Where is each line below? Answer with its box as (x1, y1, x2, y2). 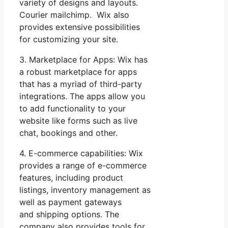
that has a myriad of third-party (19, 79, 142, 90)
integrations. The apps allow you (19, 91, 145, 102)
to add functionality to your (19, 103, 126, 114)
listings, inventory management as (19, 185, 151, 195)
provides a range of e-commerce (19, 160, 147, 171)
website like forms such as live (19, 116, 137, 126)
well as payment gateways (19, 197, 122, 208)
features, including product (19, 173, 123, 183)
